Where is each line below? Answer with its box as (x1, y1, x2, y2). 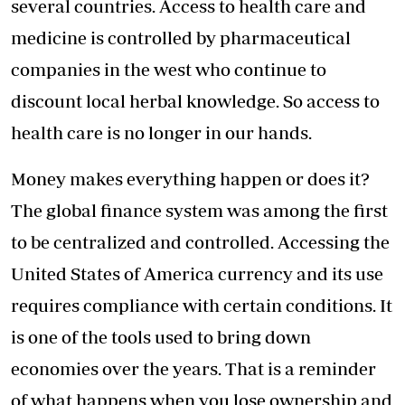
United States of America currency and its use (11, 263, 383, 285)
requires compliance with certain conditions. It (11, 295, 392, 316)
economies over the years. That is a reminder (11, 358, 376, 380)
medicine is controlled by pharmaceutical (11, 27, 351, 49)
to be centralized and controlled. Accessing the (11, 231, 390, 253)
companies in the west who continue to (11, 59, 326, 80)
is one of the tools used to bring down (11, 326, 311, 348)
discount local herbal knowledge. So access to (11, 90, 380, 112)
